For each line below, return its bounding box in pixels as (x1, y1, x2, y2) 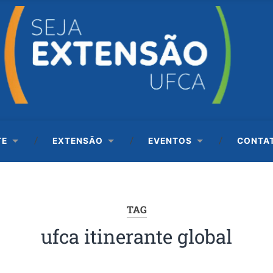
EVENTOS (148, 135, 193, 146)
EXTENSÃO (52, 135, 104, 146)
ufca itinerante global (41, 224, 232, 250)
